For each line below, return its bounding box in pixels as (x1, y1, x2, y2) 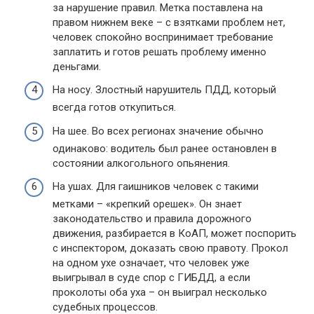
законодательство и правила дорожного (53, 212, 252, 225)
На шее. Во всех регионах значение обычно (53, 124, 264, 137)
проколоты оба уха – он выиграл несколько (53, 286, 267, 299)
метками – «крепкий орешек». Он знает (53, 198, 242, 210)
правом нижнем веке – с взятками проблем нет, (53, 15, 285, 29)
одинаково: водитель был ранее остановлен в (53, 142, 277, 155)
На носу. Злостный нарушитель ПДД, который (53, 83, 276, 96)
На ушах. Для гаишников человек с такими (53, 180, 259, 193)
